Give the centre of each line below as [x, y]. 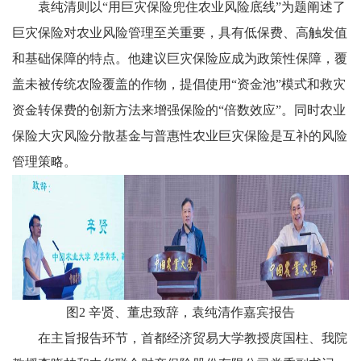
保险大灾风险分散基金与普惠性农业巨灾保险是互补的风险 [180, 135]
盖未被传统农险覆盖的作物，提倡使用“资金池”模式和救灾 [179, 84]
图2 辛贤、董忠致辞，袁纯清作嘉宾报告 [180, 312]
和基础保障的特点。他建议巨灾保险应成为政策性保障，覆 [180, 58]
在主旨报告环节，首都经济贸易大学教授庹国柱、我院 [193, 338]
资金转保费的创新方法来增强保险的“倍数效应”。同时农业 [179, 110]
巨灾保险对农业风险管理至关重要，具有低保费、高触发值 [180, 32]
